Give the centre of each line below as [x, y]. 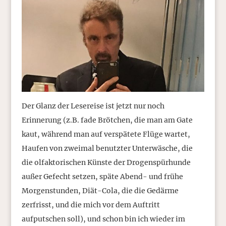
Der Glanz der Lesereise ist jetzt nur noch [93, 106]
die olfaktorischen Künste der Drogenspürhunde [106, 162]
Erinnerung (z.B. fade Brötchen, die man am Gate [107, 120]
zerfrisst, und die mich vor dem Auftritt [91, 205]
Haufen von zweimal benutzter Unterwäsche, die [107, 148]
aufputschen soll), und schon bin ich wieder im [103, 219]
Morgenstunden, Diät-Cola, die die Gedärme [100, 190]
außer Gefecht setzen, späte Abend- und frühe [102, 176]
